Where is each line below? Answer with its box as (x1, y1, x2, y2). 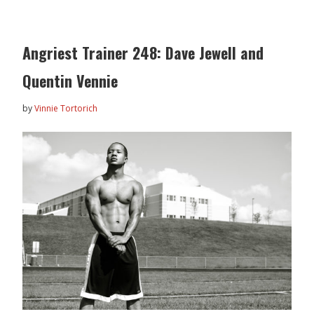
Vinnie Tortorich (34, 102, 98, 115)
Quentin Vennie (22, 69, 118, 93)
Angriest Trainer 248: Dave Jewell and (22, 41, 264, 64)
